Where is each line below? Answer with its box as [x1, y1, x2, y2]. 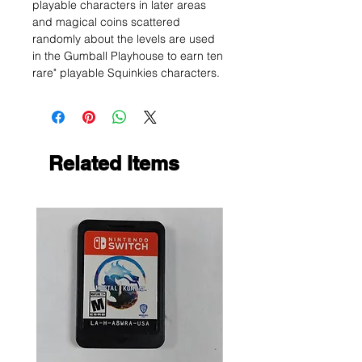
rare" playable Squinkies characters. [32, 65, 220, 80]
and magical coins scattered [32, 15, 180, 29]
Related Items [48, 151, 179, 175]
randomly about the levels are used [32, 32, 215, 46]
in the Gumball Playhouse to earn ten [32, 48, 223, 63]
